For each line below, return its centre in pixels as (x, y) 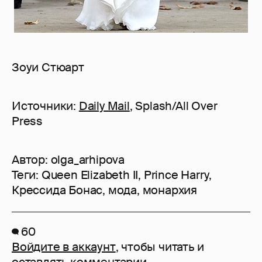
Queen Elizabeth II (90, 175)
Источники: (45, 106)
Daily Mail (104, 106)
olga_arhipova (88, 160)
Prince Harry (176, 175)
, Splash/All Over (173, 106)
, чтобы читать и (160, 247)
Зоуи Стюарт (48, 68)
